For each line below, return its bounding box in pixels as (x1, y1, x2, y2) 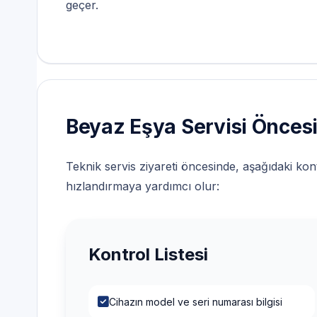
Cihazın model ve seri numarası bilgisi (109, 292, 282, 305)
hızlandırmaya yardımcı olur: (66, 175, 219, 190)
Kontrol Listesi (88, 241, 208, 262)
